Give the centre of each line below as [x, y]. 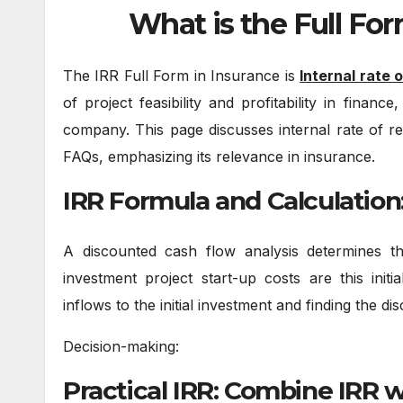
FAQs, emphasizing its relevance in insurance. [219, 157]
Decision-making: [121, 346]
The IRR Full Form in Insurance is [182, 76]
